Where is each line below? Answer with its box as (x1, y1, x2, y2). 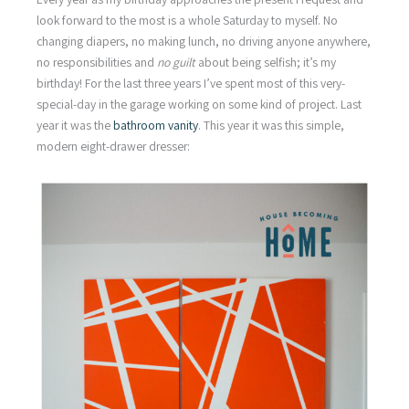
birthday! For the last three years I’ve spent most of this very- (37, 74, 345, 91)
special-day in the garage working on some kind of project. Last (37, 95, 362, 112)
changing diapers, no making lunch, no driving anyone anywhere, (37, 32, 371, 49)
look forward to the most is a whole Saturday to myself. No (37, 11, 338, 28)
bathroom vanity (113, 116, 198, 133)
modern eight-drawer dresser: (37, 137, 190, 154)
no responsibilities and (37, 53, 157, 70)
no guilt (157, 53, 195, 70)
